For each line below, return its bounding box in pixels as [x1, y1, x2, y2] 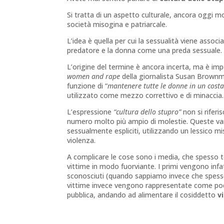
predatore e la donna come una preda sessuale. [67, 45, 222, 55]
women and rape [67, 71, 120, 81]
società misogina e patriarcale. [67, 19, 167, 29]
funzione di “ [67, 81, 108, 91]
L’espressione [67, 107, 114, 117]
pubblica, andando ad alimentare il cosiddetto [67, 190, 218, 200]
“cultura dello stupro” [113, 107, 181, 117]
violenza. [67, 135, 96, 145]
